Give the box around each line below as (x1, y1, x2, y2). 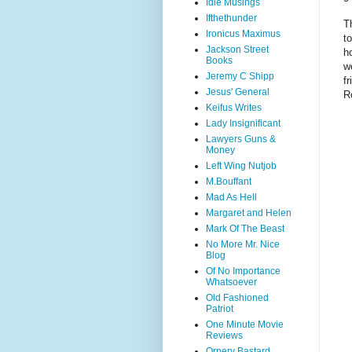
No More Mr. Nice (206, 239, 280, 250)
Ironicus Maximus (206, 28, 280, 39)
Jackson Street (206, 44, 269, 55)
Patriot (206, 303, 233, 314)
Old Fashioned (206, 292, 269, 303)
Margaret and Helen (206, 207, 291, 218)
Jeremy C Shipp (206, 71, 274, 82)
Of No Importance (206, 266, 280, 277)
